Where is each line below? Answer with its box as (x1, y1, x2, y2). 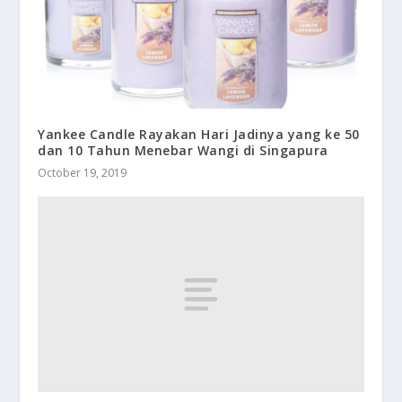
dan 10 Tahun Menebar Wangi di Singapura (38, 142, 328, 160)
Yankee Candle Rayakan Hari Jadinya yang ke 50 (38, 126, 360, 144)
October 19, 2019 (38, 165, 127, 181)
